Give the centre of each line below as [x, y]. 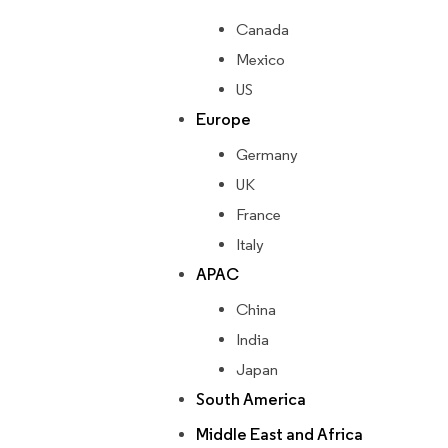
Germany [267, 155]
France [258, 215]
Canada [262, 30]
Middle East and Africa [279, 435]
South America [251, 400]
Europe [223, 120]
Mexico [260, 60]
